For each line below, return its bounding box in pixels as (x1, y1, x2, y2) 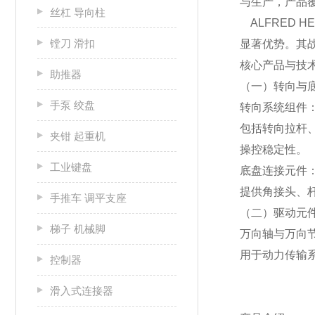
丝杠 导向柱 (50, 6, 105, 18)
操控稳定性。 (240, 143, 307, 155)
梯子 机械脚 (50, 223, 105, 235)
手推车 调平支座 (50, 192, 127, 204)
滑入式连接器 (50, 285, 113, 297)
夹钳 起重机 (50, 130, 105, 142)
